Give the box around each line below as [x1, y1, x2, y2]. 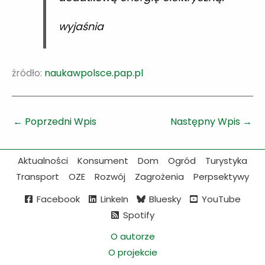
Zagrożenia [135, 170, 184, 183]
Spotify [123, 209, 154, 222]
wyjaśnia [58, 20, 104, 34]
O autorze [110, 230, 155, 243]
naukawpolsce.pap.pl [44, 66, 143, 80]
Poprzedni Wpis [22, 114, 96, 128]
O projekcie [108, 246, 157, 259]
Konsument [77, 154, 128, 167]
